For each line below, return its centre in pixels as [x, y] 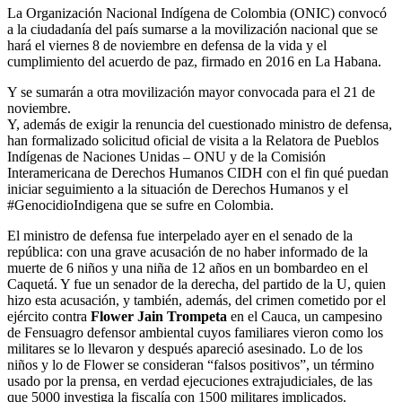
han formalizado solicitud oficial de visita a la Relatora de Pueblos [193, 141]
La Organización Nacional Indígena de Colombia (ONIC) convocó [197, 13]
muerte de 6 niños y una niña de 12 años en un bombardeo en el [188, 268]
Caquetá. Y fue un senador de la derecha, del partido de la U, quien [197, 284]
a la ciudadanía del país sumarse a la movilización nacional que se [192, 30]
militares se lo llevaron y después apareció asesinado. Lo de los [185, 349]
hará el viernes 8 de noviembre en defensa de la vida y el [167, 46]
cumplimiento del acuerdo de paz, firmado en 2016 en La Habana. [194, 62]
